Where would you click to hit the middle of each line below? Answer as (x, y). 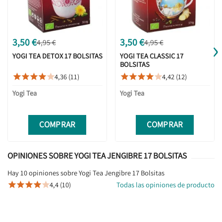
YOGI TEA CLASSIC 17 (151, 55)
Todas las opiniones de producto (166, 184)
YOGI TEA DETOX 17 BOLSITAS (57, 55)
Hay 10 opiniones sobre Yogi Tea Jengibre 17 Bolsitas (86, 172)
